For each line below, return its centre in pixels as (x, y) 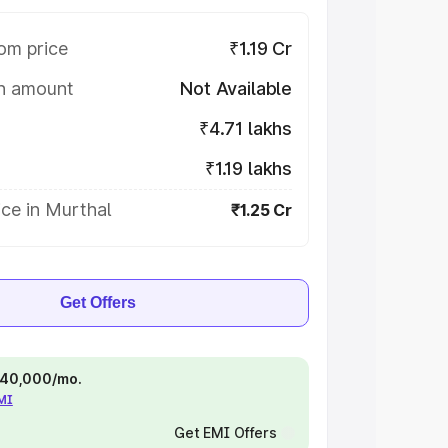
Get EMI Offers (225, 432)
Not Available (236, 88)
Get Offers (98, 302)
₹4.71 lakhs (245, 128)
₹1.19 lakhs (248, 168)
